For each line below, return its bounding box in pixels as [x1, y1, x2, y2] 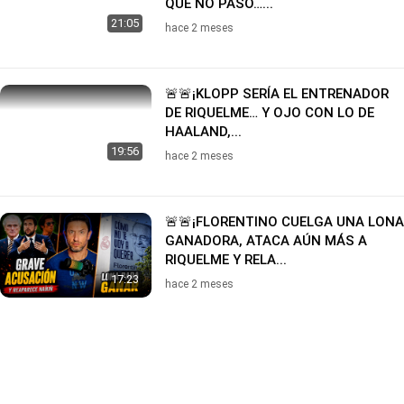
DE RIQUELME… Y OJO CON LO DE [165, 104, 374, 121]
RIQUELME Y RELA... [165, 251, 287, 268]
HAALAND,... [165, 123, 242, 140]
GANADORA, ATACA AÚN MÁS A [165, 232, 367, 249]
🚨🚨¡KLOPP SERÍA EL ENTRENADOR [165, 85, 389, 102]
